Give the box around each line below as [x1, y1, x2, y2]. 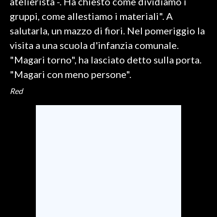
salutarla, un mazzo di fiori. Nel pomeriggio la [10, 25, 205, 36]
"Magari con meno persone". [10, 68, 131, 80]
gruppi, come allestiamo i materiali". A [10, 10, 173, 22]
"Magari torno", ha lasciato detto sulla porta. [10, 54, 201, 65]
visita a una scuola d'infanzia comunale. [10, 39, 179, 51]
